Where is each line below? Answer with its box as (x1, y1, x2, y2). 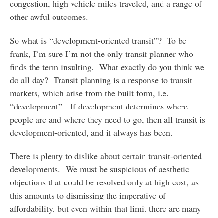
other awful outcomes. (9, 11, 88, 23)
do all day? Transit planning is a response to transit (9, 73, 192, 86)
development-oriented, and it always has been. (9, 126, 173, 138)
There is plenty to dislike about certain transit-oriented (9, 150, 202, 162)
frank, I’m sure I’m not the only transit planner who (9, 47, 193, 59)
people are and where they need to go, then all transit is (9, 113, 205, 125)
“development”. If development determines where (9, 100, 188, 112)
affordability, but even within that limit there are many (9, 202, 201, 215)
